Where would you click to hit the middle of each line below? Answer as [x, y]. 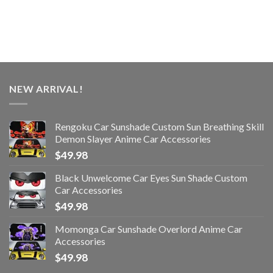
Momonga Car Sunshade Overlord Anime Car [149, 229]
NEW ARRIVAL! [46, 89]
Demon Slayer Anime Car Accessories [133, 138]
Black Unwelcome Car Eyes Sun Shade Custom [151, 177]
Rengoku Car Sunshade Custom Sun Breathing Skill [159, 126]
